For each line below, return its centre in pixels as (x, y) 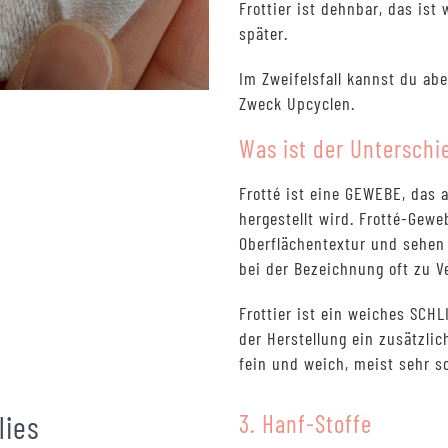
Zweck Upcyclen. (297, 103)
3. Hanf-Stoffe (305, 423)
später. (263, 33)
